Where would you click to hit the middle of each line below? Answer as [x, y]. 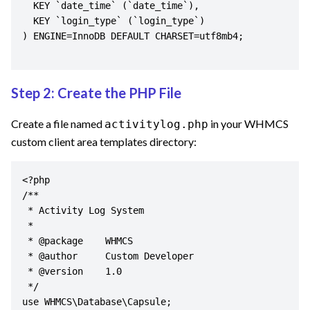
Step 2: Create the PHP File [96, 92]
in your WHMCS [249, 124]
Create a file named [57, 124]
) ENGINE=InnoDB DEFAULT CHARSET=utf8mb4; [133, 36]
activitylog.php [156, 125]
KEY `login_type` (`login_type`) [28, 21]
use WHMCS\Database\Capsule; [97, 302]
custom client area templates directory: [104, 142]
